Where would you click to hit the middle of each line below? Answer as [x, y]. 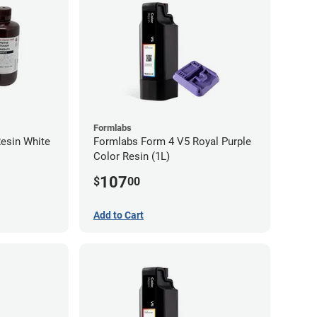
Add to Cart [119, 215]
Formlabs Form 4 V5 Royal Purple [172, 142]
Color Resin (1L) [132, 157]
